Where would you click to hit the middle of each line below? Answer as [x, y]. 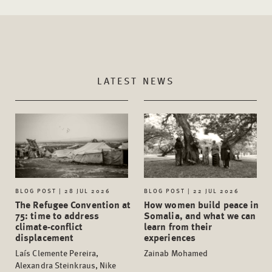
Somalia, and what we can [200, 216]
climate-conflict [49, 226]
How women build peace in [202, 205]
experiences [170, 237]
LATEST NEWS [136, 81]
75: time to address [57, 216]
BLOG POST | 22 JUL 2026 [192, 191]
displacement [45, 237]
